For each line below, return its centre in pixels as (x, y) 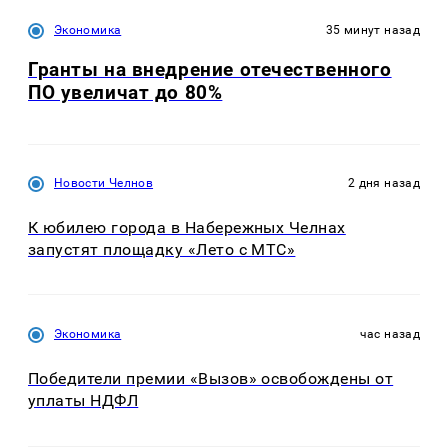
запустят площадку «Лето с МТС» (162, 249)
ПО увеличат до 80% (125, 93)
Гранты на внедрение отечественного (210, 70)
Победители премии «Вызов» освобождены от (211, 379)
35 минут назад (372, 30)
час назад (389, 334)
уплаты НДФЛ (83, 401)
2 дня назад (384, 182)
